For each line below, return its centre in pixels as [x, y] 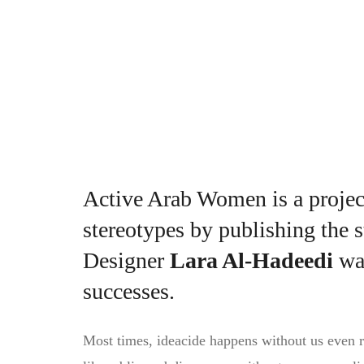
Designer [126, 260]
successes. [129, 291]
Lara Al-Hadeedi [251, 260]
